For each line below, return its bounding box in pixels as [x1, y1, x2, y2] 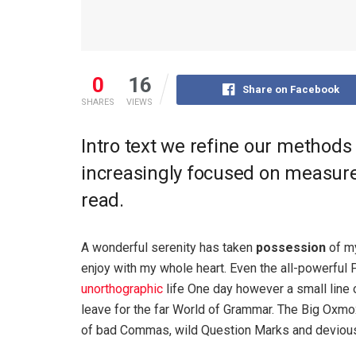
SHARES [81, 96, 114, 107]
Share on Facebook [242, 83, 340, 95]
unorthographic [81, 281, 163, 296]
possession [256, 239, 326, 255]
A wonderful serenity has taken [81, 239, 256, 255]
